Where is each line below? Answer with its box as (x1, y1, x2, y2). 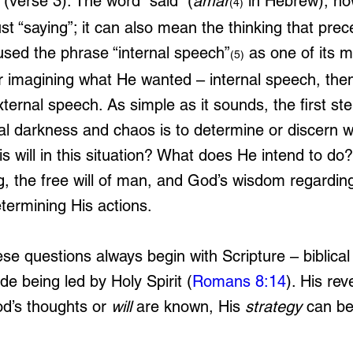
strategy (245, 297, 302, 316)
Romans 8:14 (192, 272, 286, 291)
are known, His (132, 297, 245, 316)
